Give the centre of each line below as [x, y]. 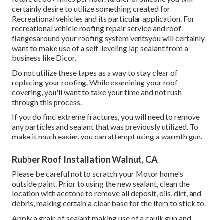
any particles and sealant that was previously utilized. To [105, 127]
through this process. [47, 102]
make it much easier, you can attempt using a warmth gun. [107, 137]
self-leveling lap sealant [125, 48]
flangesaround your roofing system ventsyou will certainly [108, 38]
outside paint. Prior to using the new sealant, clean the [101, 184]
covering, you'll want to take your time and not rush [97, 92]
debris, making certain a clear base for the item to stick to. [109, 203]
